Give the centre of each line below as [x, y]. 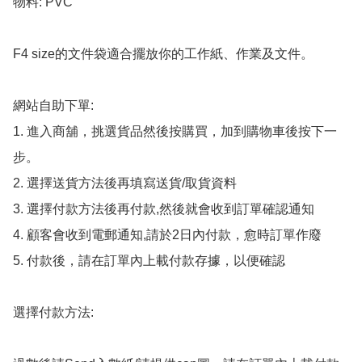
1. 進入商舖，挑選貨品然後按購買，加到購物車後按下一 [175, 132]
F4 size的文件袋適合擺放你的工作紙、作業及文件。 [163, 54]
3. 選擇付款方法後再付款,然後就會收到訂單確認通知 [164, 209]
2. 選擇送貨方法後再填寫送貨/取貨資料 [125, 183]
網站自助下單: [53, 106]
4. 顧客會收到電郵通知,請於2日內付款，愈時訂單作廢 [167, 235]
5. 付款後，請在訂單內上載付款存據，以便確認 [149, 261]
